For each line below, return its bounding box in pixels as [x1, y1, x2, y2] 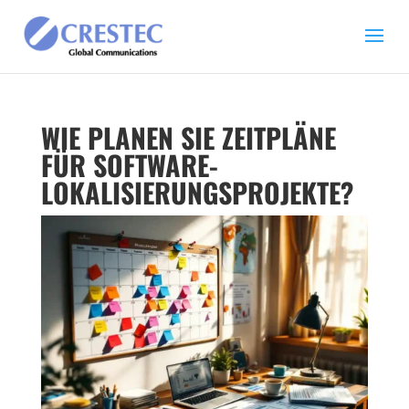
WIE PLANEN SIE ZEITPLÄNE [40, 117, 336, 158]
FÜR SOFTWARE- [40, 144, 218, 185]
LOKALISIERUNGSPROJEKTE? [40, 172, 353, 213]
